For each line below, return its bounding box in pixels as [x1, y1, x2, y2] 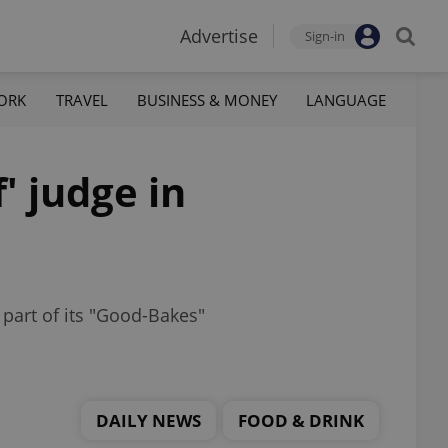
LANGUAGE [305, 89, 386, 110]
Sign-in [305, 27, 345, 45]
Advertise [180, 24, 258, 48]
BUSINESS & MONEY [136, 89, 277, 110]
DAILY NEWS [96, 408, 201, 432]
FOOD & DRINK [238, 408, 364, 432]
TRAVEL [55, 89, 108, 110]
